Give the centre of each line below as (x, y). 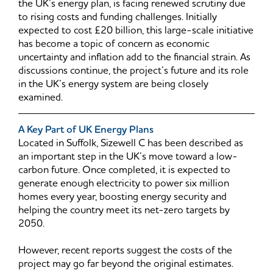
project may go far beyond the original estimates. (126, 264)
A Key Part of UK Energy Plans (86, 130)
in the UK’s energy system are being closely (113, 84)
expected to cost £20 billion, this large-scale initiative (136, 31)
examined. (41, 98)
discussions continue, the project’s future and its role (133, 71)
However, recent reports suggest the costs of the (125, 251)
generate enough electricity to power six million (124, 184)
